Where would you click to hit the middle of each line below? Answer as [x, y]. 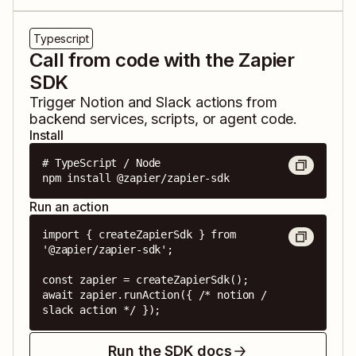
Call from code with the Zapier [162, 60]
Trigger [55, 103]
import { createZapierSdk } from [139, 235]
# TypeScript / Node [102, 163]
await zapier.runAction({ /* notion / [155, 295]
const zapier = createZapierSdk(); [145, 280]
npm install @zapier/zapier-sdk [136, 178]
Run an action [69, 207]
